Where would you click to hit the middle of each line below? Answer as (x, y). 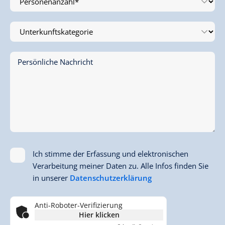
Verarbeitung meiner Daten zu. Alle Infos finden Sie (121, 166)
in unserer (51, 178)
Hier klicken (99, 215)
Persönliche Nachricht (55, 62)
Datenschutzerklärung (111, 178)
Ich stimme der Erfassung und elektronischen (110, 154)
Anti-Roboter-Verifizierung (79, 205)
